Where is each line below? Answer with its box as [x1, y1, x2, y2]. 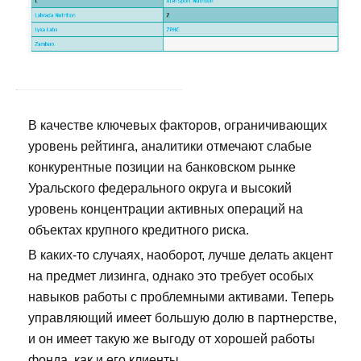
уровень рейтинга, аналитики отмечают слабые [28, 139, 312, 154]
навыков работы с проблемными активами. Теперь [28, 290, 334, 305]
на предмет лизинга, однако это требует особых [28, 269, 313, 284]
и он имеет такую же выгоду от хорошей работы [28, 332, 315, 346]
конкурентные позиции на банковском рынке [28, 160, 296, 175]
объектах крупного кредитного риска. [28, 223, 249, 238]
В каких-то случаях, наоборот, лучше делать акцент [28, 248, 333, 263]
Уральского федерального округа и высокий [28, 181, 292, 196]
